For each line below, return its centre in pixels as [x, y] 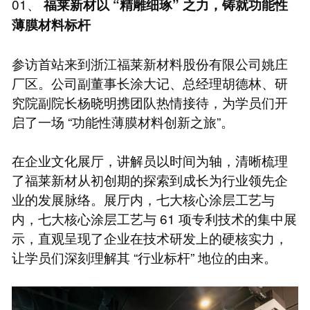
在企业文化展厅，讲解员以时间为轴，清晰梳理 [149, 160]
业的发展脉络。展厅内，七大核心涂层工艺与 [143, 199]
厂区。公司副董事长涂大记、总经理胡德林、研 [149, 82]
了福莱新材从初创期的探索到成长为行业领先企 [149, 179]
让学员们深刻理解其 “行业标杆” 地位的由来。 [144, 257]
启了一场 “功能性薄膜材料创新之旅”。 [122, 121]
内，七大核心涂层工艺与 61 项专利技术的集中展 [154, 218]
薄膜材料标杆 [51, 24]
